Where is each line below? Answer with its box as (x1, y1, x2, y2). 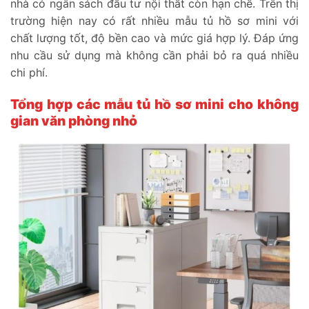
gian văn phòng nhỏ (10, 112, 137, 129)
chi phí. (10, 65, 48, 79)
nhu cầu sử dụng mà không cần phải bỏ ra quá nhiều (10, 48, 299, 62)
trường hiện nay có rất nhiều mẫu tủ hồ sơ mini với (10, 13, 299, 28)
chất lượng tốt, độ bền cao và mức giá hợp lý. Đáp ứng (10, 30, 299, 45)
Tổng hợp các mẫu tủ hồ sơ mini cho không (10, 95, 299, 112)
